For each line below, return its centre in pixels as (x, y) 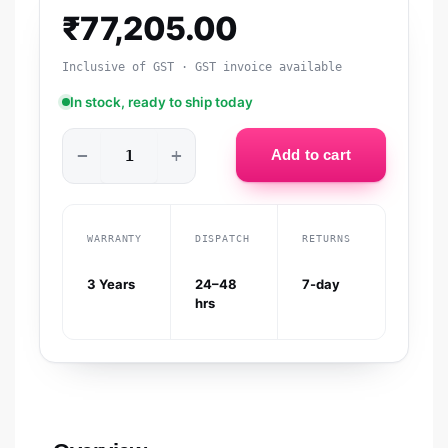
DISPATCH (222, 239)
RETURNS (326, 239)
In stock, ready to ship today (161, 102)
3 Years (111, 284)
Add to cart (311, 155)
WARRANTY (115, 239)
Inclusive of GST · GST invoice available (202, 67)
